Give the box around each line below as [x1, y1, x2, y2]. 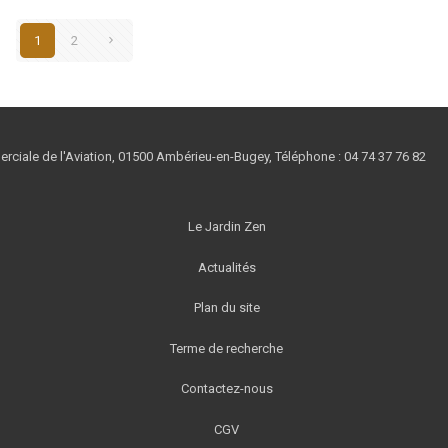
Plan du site [193, 300, 260, 316]
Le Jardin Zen [187, 219, 266, 235]
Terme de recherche [170, 340, 283, 356]
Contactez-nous [180, 381, 273, 397]
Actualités [197, 259, 256, 275]
